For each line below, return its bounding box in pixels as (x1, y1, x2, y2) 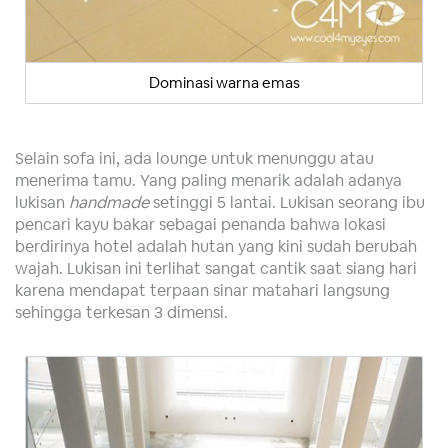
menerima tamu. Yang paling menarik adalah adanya (15, 168, 402, 191)
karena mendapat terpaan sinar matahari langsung (15, 278, 390, 301)
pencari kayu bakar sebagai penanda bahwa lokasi (15, 212, 386, 235)
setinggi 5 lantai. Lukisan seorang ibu (149, 190, 425, 213)
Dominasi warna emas (148, 72, 300, 92)
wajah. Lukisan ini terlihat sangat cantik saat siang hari (15, 256, 417, 279)
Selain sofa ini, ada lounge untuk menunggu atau (15, 146, 374, 169)
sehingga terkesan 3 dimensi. (15, 300, 228, 323)
